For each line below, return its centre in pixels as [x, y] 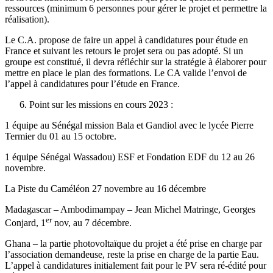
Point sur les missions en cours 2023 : [101, 104]
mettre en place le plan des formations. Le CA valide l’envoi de [126, 73]
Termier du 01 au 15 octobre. [61, 136]
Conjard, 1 [25, 222]
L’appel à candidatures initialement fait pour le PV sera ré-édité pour [136, 265]
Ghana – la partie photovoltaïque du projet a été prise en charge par [133, 243]
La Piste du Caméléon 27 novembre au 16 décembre [105, 188]
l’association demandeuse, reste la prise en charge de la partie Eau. [132, 254]
